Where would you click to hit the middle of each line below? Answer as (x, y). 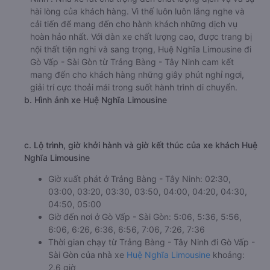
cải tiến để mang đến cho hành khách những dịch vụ (134, 24)
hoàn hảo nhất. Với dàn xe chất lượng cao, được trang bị (141, 36)
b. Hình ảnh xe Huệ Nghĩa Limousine (96, 99)
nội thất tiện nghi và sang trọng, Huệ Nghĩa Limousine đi (141, 49)
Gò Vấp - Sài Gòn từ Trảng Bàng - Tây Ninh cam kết (132, 61)
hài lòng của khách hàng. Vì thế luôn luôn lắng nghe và (137, 11)
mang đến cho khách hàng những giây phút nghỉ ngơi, (137, 74)
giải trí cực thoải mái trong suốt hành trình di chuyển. (134, 87)
